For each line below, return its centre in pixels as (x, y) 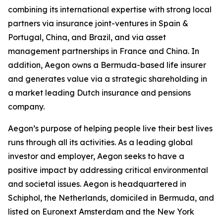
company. (26, 107)
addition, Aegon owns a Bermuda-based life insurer (107, 65)
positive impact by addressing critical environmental (108, 170)
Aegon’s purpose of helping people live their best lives (110, 128)
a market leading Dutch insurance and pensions (99, 93)
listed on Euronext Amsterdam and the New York (101, 212)
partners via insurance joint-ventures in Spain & (98, 23)
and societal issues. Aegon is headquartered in (97, 184)
